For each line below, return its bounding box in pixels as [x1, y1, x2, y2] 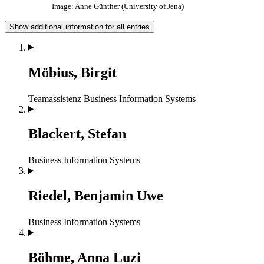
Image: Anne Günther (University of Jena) [52, 1, 184, 11]
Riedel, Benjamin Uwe [28, 188, 163, 204]
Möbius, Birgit [28, 64, 117, 80]
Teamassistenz [28, 93, 81, 104]
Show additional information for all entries [9, 22, 150, 31]
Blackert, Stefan [28, 126, 126, 142]
